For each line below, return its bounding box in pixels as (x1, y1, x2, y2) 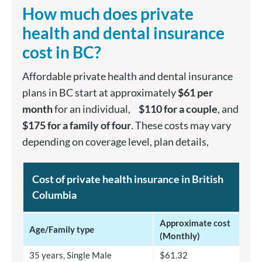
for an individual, (52, 102, 139, 115)
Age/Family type (29, 223, 94, 235)
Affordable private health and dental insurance (22, 69, 233, 82)
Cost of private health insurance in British (32, 172, 223, 185)
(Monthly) (159, 230, 200, 241)
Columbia (32, 188, 77, 201)
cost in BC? (22, 42, 101, 62)
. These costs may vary (130, 118, 231, 132)
